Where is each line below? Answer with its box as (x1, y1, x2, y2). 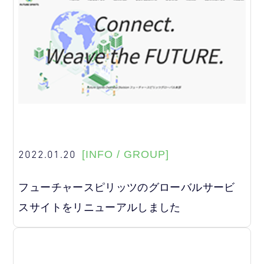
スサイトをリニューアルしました (18, 201, 181, 213)
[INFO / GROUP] (82, 148, 170, 160)
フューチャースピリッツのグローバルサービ (18, 181, 235, 193)
